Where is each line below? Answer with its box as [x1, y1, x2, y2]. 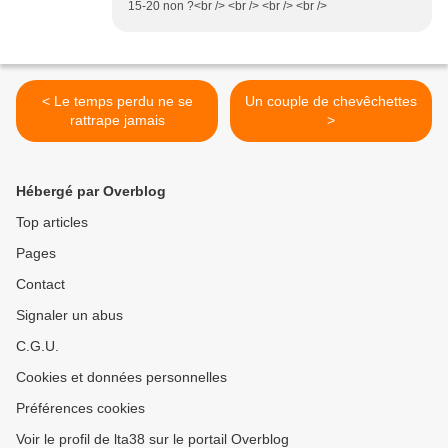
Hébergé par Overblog [16, 183, 166, 200]
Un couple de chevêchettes [245, 93, 417, 110]
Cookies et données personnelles [16, 369, 227, 386]
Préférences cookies [16, 400, 145, 417]
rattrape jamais [69, 112, 165, 129]
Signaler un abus [16, 307, 123, 324]
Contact [16, 276, 65, 293]
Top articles [16, 214, 88, 231]
